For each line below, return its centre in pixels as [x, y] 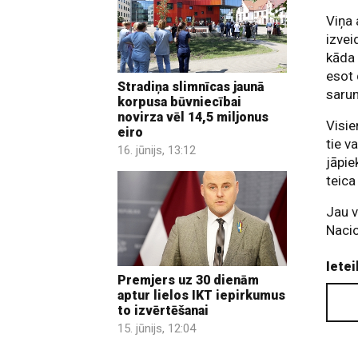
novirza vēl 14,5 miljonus [193, 117]
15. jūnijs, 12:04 [157, 329]
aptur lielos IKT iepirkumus [201, 296]
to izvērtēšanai [163, 311]
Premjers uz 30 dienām [188, 280]
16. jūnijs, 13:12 [157, 150]
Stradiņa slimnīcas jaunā [191, 86]
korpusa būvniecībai [179, 101]
